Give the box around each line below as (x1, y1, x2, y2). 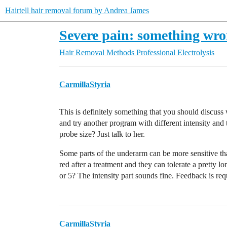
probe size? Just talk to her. (59, 130, 145, 138)
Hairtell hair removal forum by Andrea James (5, 6, 149, 15)
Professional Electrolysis (136, 48, 214, 57)
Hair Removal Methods (59, 48, 134, 57)
